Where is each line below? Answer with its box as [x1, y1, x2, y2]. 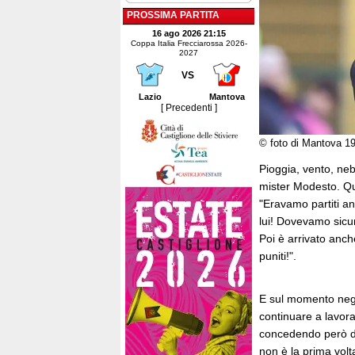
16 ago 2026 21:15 [151, 29, 226, 38]
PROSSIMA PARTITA [127, 10, 219, 21]
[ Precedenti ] [160, 102, 217, 113]
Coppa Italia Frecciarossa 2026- [130, 39, 247, 48]
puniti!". [259, 250, 300, 262]
